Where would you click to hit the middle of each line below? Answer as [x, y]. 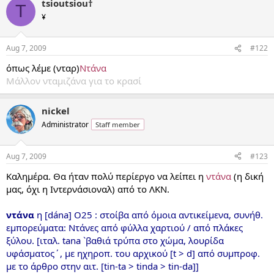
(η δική [247, 176]
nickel [56, 111]
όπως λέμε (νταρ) [43, 68]
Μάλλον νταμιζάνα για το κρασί [74, 81]
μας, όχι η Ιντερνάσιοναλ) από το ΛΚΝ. [88, 189]
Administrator [65, 124]
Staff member [118, 124]
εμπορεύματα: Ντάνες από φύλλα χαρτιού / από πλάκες [124, 227]
